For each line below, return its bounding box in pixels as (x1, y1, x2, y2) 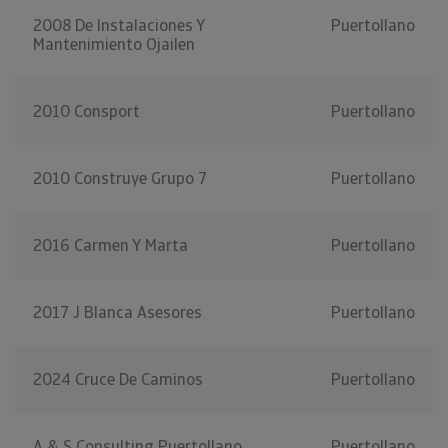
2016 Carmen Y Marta (33, 235, 188, 257)
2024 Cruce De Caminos (33, 369, 203, 391)
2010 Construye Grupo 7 (33, 168, 207, 190)
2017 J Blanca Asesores (33, 302, 202, 324)
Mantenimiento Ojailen (33, 34, 195, 56)
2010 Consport (33, 101, 140, 123)
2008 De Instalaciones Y (33, 15, 205, 37)
